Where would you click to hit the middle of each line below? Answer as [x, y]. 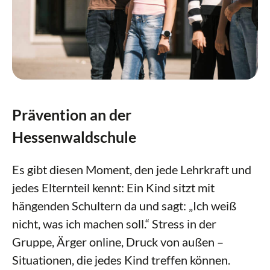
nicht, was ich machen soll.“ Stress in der [114, 224]
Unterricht [134, 185]
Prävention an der [72, 115]
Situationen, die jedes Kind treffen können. [121, 260]
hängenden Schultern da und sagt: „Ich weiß [124, 206]
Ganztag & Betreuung [162, 77]
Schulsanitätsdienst [157, 233]
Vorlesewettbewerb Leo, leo [181, 28]
